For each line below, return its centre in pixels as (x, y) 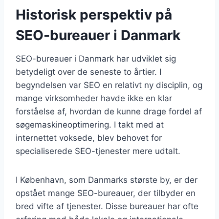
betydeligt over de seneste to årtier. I (88, 72)
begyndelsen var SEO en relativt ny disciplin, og (109, 85)
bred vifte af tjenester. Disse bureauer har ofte (107, 206)
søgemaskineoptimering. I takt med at (90, 124)
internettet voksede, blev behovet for (89, 138)
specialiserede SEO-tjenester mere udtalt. (98, 151)
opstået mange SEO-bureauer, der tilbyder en (106, 193)
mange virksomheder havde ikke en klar (94, 98)
